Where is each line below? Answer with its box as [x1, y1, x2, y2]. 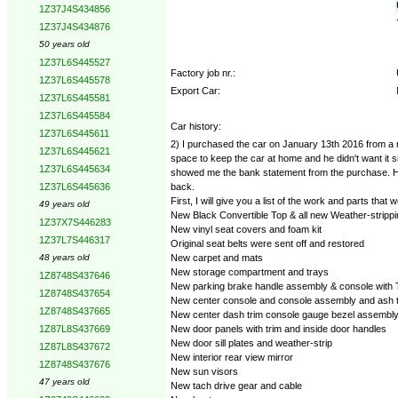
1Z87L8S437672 [39, 341, 110, 352]
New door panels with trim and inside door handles [171, 322, 386, 334]
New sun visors [171, 365, 238, 377]
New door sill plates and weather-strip [171, 337, 332, 348]
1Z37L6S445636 [39, 181, 110, 192]
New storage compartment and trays [171, 266, 329, 277]
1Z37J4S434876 [39, 21, 110, 32]
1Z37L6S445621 [39, 146, 110, 156]
